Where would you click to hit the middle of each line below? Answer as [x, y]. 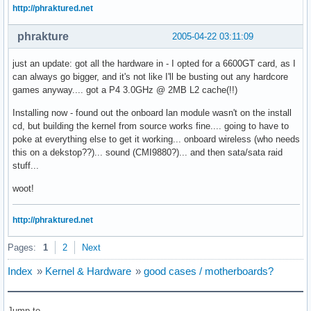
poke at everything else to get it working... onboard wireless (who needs [156, 140]
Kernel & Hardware [88, 271]
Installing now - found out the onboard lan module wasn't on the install [152, 113]
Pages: [22, 248]
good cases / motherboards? [209, 271]
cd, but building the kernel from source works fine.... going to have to [151, 126]
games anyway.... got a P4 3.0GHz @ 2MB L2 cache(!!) [125, 90]
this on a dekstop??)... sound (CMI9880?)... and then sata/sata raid [148, 153]
